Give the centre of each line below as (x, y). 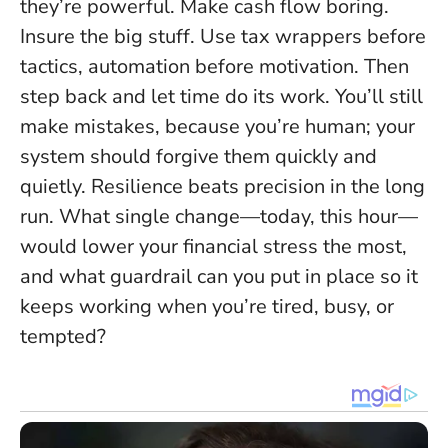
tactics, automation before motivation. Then (214, 66)
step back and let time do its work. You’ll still (221, 96)
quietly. (55, 186)
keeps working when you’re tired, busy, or (207, 306)
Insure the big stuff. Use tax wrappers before (223, 36)
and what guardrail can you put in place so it (219, 276)
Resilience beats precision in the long (258, 186)
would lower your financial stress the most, (213, 246)
